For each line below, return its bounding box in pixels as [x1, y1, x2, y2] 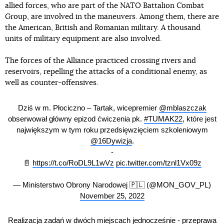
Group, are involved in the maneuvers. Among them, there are [5, 13, 219, 20]
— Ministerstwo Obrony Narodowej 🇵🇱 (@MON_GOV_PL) [13, 180, 211, 189]
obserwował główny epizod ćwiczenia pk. [7, 114, 144, 123]
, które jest [182, 114, 216, 123]
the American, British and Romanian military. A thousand [5, 24, 200, 31]
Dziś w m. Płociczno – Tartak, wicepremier [17, 103, 159, 112]
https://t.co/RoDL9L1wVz [32, 158, 114, 167]
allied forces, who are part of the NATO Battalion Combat [5, 2, 204, 9]
